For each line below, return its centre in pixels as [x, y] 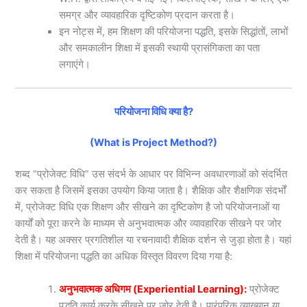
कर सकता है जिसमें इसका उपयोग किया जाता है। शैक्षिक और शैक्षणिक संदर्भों [151, 191]
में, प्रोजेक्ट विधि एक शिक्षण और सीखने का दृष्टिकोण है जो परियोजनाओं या [148, 207]
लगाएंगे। [75, 64]
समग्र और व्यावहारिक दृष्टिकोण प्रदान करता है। [147, 15]
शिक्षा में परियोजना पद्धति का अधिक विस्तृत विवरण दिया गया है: [124, 257]
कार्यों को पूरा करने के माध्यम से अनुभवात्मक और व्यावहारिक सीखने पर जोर [149, 224]
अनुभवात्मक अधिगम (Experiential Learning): [153, 289]
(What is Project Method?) [153, 143]
